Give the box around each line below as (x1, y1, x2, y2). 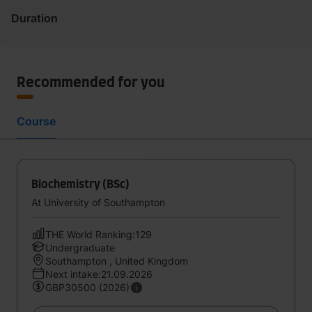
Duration (11, 11, 58, 25)
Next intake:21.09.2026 (45, 268, 153, 280)
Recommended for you (17, 76, 165, 90)
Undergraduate (45, 242, 115, 253)
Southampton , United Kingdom (45, 255, 188, 267)
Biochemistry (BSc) (31, 179, 130, 190)
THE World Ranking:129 (45, 228, 152, 240)
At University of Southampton (31, 196, 165, 208)
